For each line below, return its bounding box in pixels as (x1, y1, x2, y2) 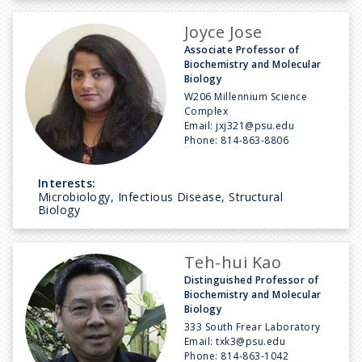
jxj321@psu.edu (216, 118, 295, 133)
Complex (184, 103, 229, 118)
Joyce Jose (184, 20, 263, 43)
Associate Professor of (184, 42, 300, 57)
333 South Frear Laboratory (184, 319, 321, 334)
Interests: (38, 175, 96, 191)
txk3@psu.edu (216, 334, 286, 348)
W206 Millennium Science (184, 89, 308, 103)
